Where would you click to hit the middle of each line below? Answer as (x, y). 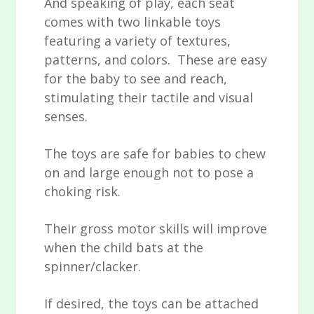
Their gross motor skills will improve (156, 229)
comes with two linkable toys (133, 22)
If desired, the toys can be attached (152, 304)
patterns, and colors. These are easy (156, 60)
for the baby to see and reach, (136, 79)
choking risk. (83, 192)
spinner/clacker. (93, 267)
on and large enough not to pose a (149, 173)
